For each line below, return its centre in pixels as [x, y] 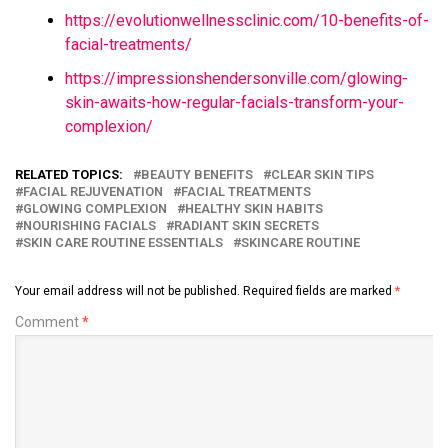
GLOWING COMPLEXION [95, 208]
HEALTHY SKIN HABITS [254, 208]
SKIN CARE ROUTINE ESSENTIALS [123, 242]
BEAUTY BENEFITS [197, 174]
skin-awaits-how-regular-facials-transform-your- [234, 102]
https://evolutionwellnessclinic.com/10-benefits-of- [247, 20]
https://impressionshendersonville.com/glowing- [236, 78]
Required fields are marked [319, 290]
